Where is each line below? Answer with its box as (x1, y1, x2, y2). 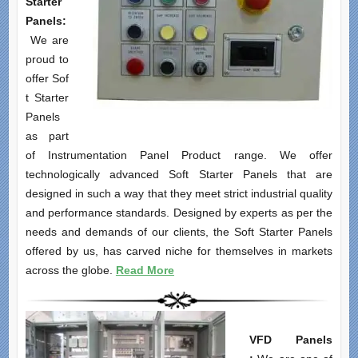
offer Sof (25, 72, 70, 86)
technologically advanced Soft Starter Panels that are (25, 168, 333, 181)
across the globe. (25, 264, 116, 277)
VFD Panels (249, 333, 333, 347)
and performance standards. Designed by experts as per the (25, 206, 333, 220)
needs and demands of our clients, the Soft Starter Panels (25, 225, 333, 239)
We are (30, 34, 70, 47)
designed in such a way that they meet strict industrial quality (25, 187, 333, 201)
